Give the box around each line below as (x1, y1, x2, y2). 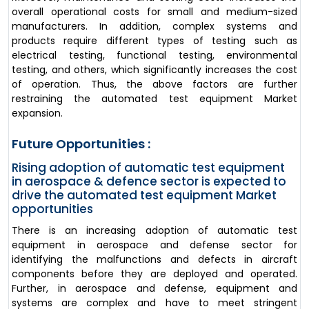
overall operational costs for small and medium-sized (12, 4, 297, 19)
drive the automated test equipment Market (12, 186, 277, 203)
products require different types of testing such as (12, 33, 297, 48)
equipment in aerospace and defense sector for (12, 237, 297, 252)
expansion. (12, 106, 63, 120)
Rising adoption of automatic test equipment (12, 159, 285, 176)
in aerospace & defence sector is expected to (12, 172, 286, 190)
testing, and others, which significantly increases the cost (12, 62, 297, 77)
